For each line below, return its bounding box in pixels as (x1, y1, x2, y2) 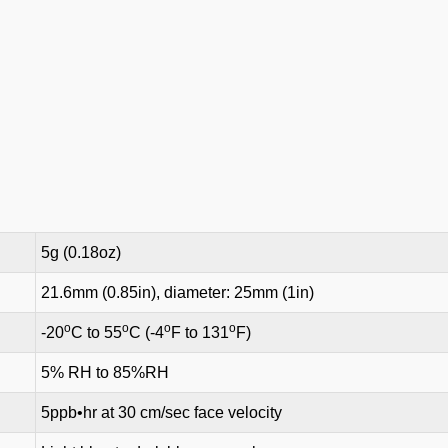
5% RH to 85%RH (41, 364, 169, 382)
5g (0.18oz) (41, 244, 121, 262)
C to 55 (71, 324, 122, 342)
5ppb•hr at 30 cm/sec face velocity (41, 404, 282, 422)
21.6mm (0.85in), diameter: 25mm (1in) (41, 284, 314, 302)
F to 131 (171, 324, 229, 342)
